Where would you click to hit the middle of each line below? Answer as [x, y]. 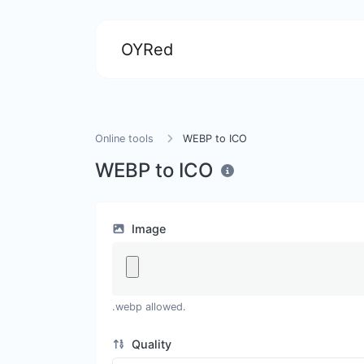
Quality [149, 344]
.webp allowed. [149, 307]
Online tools [124, 139]
